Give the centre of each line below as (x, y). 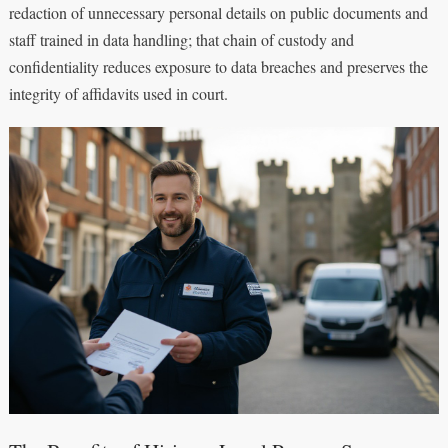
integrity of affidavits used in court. (118, 93)
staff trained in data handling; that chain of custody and (181, 39)
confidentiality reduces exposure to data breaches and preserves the (218, 66)
